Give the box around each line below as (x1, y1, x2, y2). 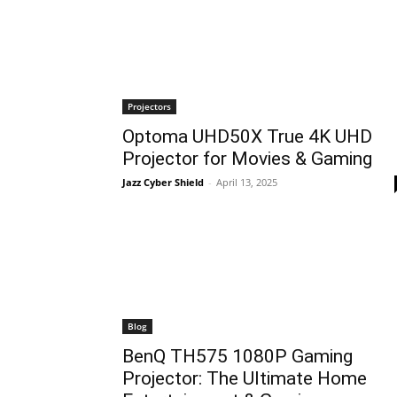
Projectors (128, 100, 171, 113)
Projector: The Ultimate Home (122, 368, 367, 389)
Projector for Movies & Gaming (122, 148, 372, 169)
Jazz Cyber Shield (122, 175, 204, 189)
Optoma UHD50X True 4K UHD (122, 126, 372, 147)
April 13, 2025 (216, 175, 277, 189)
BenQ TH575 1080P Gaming (122, 346, 353, 367)
